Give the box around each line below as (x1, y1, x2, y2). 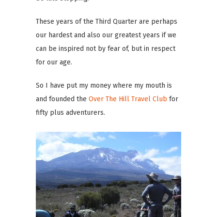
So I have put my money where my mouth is (36, 81, 172, 90)
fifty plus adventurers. (36, 108, 105, 117)
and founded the (36, 94, 89, 103)
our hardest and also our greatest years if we (36, 31, 176, 39)
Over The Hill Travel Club (89, 94, 167, 103)
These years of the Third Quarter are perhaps (36, 17, 177, 26)
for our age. (36, 58, 72, 66)
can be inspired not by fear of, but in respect (36, 44, 175, 53)
